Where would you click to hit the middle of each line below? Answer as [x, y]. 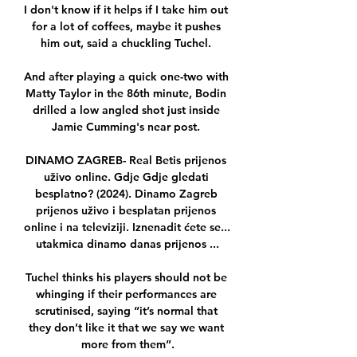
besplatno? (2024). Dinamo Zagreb [126, 194]
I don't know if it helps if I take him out [126, 10]
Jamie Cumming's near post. [127, 127]
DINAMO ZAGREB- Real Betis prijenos [126, 161]
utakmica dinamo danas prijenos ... [127, 244]
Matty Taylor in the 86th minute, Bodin [126, 94]
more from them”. [127, 345]
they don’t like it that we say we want [126, 328]
